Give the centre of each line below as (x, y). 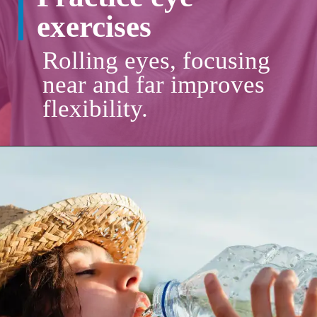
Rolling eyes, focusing (156, 61)
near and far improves (153, 85)
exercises (98, 26)
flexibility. (98, 109)
